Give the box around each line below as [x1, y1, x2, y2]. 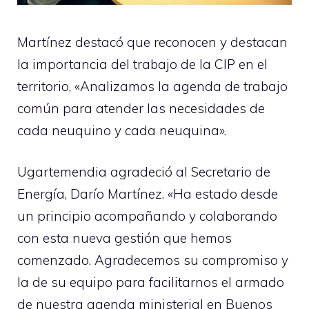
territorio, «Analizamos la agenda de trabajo [17, 77, 288, 94]
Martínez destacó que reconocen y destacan [17, 33, 288, 50]
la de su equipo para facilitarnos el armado [17, 274, 284, 291]
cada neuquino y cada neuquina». [17, 121, 226, 139]
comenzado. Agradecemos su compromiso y [17, 252, 288, 269]
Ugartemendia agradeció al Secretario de [17, 163, 270, 181]
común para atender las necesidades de [17, 99, 265, 117]
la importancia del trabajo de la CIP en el [17, 55, 268, 72]
